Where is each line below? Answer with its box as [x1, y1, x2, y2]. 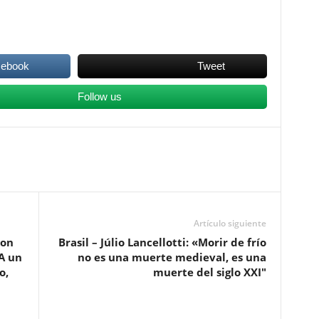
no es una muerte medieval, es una [77, 250, 266, 264]
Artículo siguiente [193, 217, 266, 229]
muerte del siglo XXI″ [152, 265, 266, 279]
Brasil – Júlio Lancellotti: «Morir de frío [58, 235, 266, 249]
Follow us [77, 90, 122, 103]
